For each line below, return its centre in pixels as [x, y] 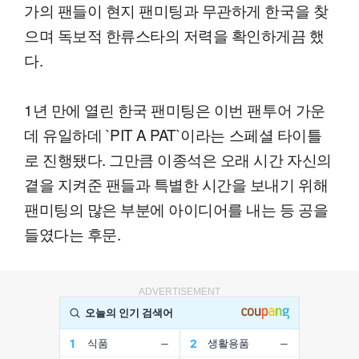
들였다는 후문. [73, 233]
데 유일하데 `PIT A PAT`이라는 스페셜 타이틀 [173, 134]
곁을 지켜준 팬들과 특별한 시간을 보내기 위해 [176, 184]
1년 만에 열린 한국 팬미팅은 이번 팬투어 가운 [175, 109]
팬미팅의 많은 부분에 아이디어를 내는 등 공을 [176, 208]
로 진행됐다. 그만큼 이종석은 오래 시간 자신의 [178, 159]
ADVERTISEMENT [179, 291]
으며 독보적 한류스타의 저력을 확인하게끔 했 [174, 34]
